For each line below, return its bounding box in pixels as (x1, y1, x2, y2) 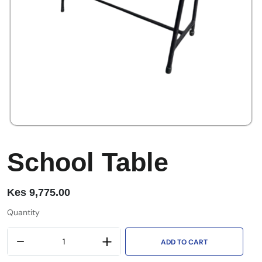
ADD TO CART (161, 237, 208, 247)
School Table (7, 147, 168, 178)
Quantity (7, 207, 40, 218)
